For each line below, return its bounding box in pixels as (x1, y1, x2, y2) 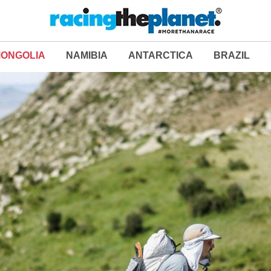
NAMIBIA (66, 50, 108, 60)
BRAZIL (214, 50, 250, 60)
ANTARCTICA (128, 50, 193, 60)
